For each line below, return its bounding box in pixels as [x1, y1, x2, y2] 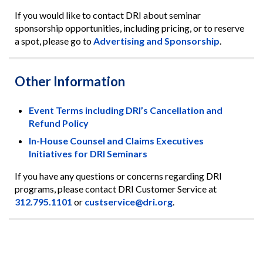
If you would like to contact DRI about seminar [14, 9, 201, 21]
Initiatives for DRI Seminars [28, 147, 147, 159]
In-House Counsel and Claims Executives [28, 134, 204, 146]
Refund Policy [28, 117, 89, 129]
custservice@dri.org [84, 195, 173, 207]
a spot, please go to [14, 35, 93, 46]
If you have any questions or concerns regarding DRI [14, 170, 222, 181]
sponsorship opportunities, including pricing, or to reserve [14, 22, 244, 33]
